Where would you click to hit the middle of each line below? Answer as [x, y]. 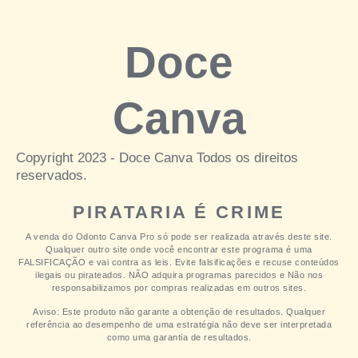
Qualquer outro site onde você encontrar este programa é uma [179, 250]
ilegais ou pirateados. [82, 275]
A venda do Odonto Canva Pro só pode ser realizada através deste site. [179, 237]
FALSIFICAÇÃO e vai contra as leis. [97, 263]
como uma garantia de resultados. [179, 338]
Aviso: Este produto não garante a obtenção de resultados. [159, 312]
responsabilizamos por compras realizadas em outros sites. [179, 288]
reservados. [52, 176]
